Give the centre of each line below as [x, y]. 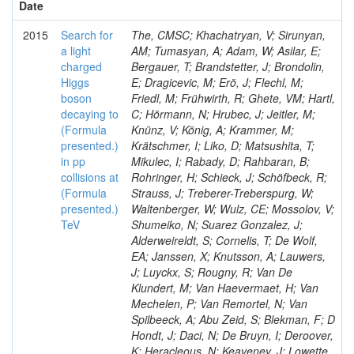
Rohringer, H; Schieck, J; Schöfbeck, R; [229, 177]
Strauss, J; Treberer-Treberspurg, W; [222, 193]
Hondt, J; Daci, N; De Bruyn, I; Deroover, [232, 335]
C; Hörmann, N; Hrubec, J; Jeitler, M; [223, 114]
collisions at [90, 177]
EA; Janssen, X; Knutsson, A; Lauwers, [228, 256]
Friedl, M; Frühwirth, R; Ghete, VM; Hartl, [233, 98]
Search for [87, 35]
